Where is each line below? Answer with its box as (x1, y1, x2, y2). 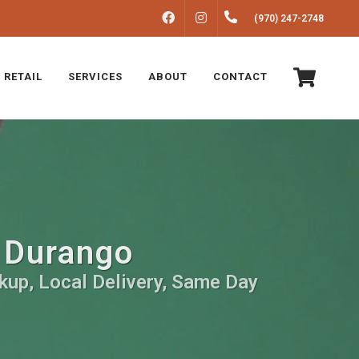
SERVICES (68, 71, 123, 83)
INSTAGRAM (219, 13, 277, 24)
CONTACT (213, 71, 268, 83)
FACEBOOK (186, 13, 238, 24)
